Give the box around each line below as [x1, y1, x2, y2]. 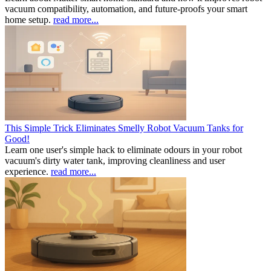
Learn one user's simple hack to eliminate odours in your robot [5, 144, 242, 155]
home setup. [5, 14, 53, 25]
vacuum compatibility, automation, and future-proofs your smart [5, 3, 247, 14]
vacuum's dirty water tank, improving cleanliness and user [5, 155, 225, 166]
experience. [5, 166, 51, 177]
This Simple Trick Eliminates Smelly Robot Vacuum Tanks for [5, 122, 243, 133]
